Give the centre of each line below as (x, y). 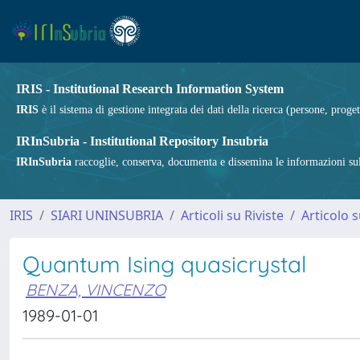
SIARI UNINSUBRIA (107, 215)
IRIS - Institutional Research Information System (150, 89)
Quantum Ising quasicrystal (164, 264)
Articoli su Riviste (232, 215)
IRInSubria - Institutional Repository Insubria (142, 141)
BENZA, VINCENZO (96, 290)
